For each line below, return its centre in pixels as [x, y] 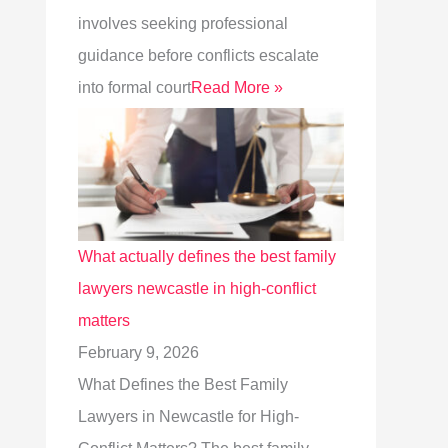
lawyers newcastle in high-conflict [197, 288]
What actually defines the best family [207, 256]
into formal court [134, 87]
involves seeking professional [183, 23]
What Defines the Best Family [183, 384]
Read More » [237, 87]
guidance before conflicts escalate [198, 55]
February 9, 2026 [138, 352]
